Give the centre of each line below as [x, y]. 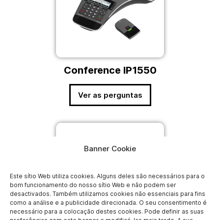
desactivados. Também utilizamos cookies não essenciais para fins [108, 194]
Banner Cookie [110, 149]
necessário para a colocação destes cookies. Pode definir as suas [107, 211]
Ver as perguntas [110, 95]
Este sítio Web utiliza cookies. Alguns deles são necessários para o [107, 176]
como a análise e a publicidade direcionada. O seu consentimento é [108, 203]
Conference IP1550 [110, 70]
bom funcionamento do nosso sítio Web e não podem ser [93, 185]
